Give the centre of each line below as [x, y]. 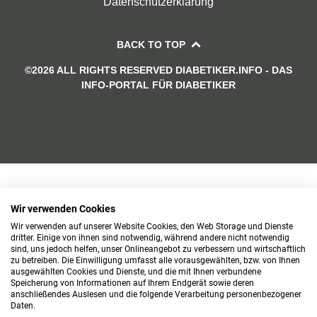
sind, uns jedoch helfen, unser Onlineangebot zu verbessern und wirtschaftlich [158, 249]
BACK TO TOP [151, 44]
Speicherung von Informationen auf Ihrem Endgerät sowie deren [132, 283]
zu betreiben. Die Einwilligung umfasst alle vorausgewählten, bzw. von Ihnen [155, 260]
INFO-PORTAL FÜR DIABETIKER [158, 85]
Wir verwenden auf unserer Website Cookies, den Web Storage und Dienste [152, 226]
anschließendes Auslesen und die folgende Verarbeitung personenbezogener [156, 294]
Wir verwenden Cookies [63, 209]
